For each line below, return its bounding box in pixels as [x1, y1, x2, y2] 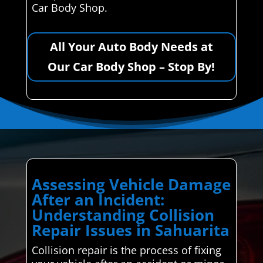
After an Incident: [31, 188, 164, 210]
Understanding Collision [31, 204, 214, 225]
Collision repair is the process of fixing [31, 242, 221, 257]
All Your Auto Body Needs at [49, 38, 213, 55]
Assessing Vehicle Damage [31, 173, 231, 195]
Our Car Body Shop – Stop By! [48, 58, 215, 75]
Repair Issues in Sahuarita [31, 219, 230, 241]
